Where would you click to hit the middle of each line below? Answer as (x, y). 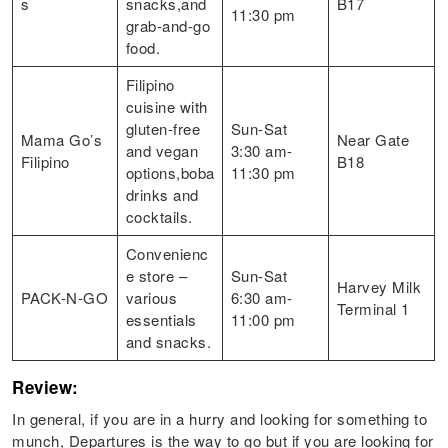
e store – (156, 276)
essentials (161, 320)
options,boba (170, 173)
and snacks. (168, 342)
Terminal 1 (373, 309)
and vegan (162, 151)
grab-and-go (168, 26)
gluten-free (163, 129)
